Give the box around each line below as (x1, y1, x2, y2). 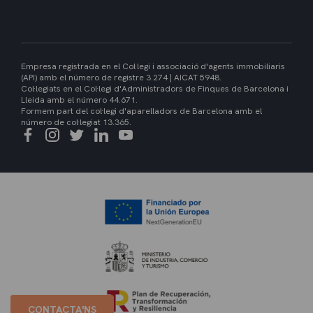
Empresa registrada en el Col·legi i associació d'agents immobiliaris (21, 61, 285, 73)
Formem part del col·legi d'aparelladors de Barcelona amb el (21, 105, 262, 117)
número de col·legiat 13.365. (21, 117, 131, 129)
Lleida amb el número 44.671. (21, 94, 138, 106)
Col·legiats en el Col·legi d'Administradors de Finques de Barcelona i (21, 83, 289, 95)
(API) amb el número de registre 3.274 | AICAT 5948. (21, 72, 221, 84)
